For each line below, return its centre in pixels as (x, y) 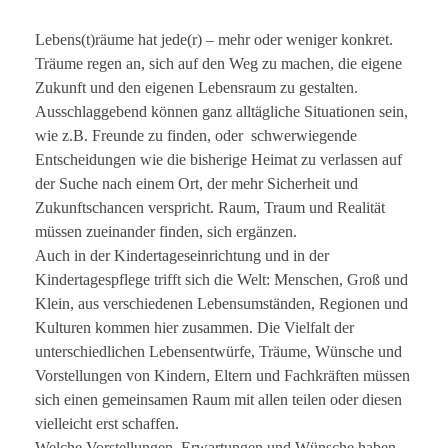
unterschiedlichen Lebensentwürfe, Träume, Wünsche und (218, 351)
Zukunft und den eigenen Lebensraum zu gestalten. (196, 87)
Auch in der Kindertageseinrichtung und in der (182, 255)
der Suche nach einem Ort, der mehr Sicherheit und (196, 183)
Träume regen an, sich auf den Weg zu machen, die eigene (218, 63)
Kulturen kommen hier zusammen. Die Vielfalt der (194, 327)
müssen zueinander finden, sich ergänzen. (166, 231)
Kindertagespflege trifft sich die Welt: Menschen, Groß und (221, 279)
